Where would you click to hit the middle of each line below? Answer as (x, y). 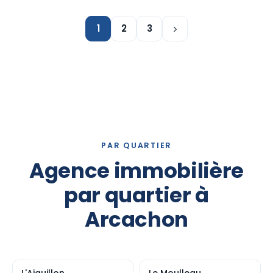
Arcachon (136, 219)
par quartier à (136, 195)
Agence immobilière (136, 171)
